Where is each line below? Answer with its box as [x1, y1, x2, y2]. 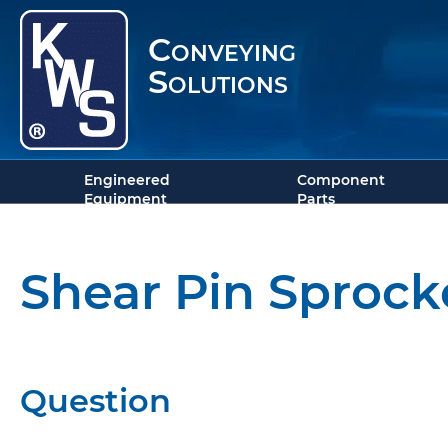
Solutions [148, 62, 288, 101]
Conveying [148, 30, 296, 69]
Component [296, 171, 385, 189]
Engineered [84, 171, 170, 189]
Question [20, 381, 171, 420]
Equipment [84, 190, 167, 208]
